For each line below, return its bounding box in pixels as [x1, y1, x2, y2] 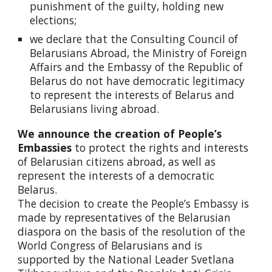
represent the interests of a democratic [18, 168, 215, 183]
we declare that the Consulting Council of [30, 32, 239, 46]
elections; [30, 13, 77, 27]
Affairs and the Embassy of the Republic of [30, 59, 243, 74]
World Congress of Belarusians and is [18, 238, 203, 253]
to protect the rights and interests [75, 140, 249, 155]
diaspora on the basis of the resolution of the [18, 224, 246, 239]
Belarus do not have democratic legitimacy [30, 73, 245, 88]
